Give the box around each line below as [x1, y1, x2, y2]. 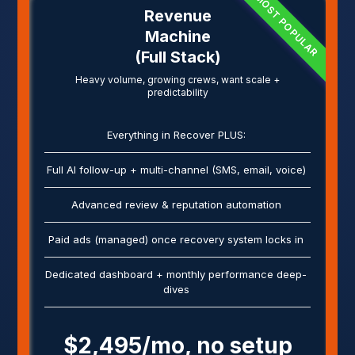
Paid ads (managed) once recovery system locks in [48, 232, 303, 246]
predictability [147, 86, 208, 98]
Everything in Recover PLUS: [106, 128, 246, 141]
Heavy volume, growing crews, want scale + [75, 73, 280, 86]
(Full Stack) [134, 47, 221, 67]
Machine [144, 26, 211, 46]
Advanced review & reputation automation [71, 197, 281, 211]
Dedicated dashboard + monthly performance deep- [45, 267, 307, 281]
